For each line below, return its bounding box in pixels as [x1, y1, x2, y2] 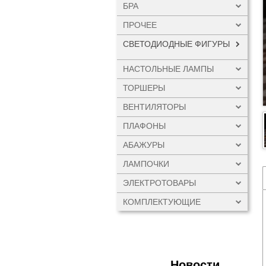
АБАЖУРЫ [123, 140, 164, 150]
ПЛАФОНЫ [123, 121, 166, 131]
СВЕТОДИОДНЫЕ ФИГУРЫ [123, 39, 230, 49]
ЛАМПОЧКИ [123, 159, 169, 169]
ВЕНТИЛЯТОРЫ [123, 102, 186, 112]
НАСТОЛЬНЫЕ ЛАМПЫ [123, 64, 214, 74]
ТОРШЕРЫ [123, 83, 165, 93]
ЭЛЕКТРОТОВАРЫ [123, 178, 196, 188]
